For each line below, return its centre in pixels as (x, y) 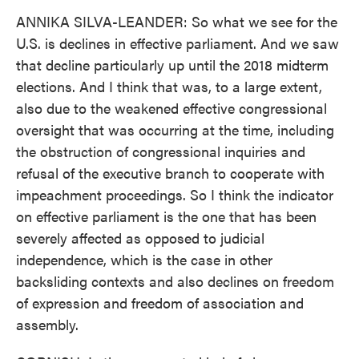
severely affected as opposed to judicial (140, 238)
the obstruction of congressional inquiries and (161, 151)
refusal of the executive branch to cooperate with (170, 173)
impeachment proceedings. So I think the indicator (175, 194)
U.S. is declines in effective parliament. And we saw (177, 43)
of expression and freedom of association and (160, 303)
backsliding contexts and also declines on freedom (175, 281)
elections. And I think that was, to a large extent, (169, 86)
